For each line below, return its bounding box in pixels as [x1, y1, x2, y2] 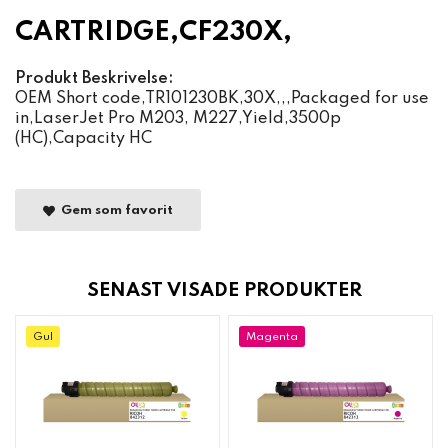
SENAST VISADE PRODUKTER [86, 281, 362, 301]
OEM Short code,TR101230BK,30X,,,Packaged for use [15, 91, 429, 107]
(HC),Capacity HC [15, 131, 152, 147]
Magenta [246, 331, 299, 344]
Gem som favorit [55, 204, 173, 218]
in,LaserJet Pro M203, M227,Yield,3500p [15, 111, 341, 127]
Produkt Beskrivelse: [15, 71, 173, 87]
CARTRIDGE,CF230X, [15, 19, 292, 46]
